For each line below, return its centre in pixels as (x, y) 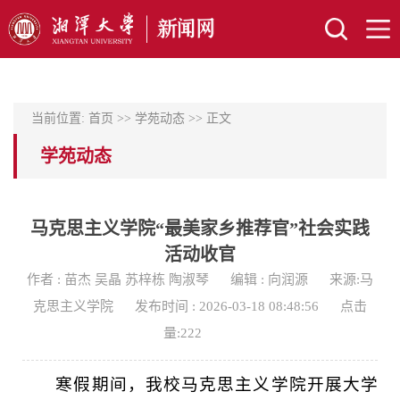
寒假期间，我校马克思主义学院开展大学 (217, 384)
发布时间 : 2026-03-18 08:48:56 (227, 306)
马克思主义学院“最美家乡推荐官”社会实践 (200, 229)
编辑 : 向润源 (269, 279)
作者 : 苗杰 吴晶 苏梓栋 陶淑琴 (118, 279)
